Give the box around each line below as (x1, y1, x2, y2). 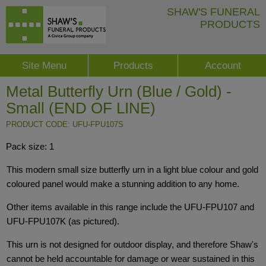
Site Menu (22, 60, 67, 71)
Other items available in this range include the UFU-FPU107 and (7, 202, 254, 212)
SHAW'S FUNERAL (167, 6, 260, 18)
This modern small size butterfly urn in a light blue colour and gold (7, 164, 258, 175)
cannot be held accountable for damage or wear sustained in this (7, 254, 255, 264)
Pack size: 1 (6, 141, 54, 151)
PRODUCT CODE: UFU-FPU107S (6, 120, 123, 129)
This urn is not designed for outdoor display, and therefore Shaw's (7, 239, 258, 249)
